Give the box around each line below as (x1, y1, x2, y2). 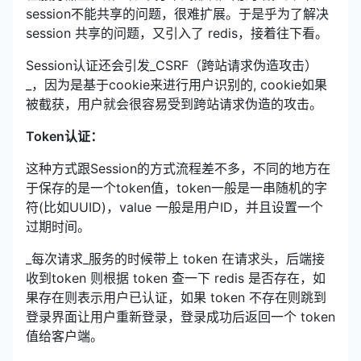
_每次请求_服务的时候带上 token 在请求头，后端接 (26, 250, 325, 267)
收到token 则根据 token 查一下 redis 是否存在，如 (26, 269, 326, 286)
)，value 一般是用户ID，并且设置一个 (102, 198, 323, 215)
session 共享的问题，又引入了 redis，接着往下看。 (26, 24, 328, 41)
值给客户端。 (26, 327, 103, 344)
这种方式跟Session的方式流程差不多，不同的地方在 (26, 160, 330, 176)
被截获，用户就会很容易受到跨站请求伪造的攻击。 (26, 95, 322, 112)
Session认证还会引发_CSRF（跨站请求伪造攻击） (26, 56, 317, 73)
